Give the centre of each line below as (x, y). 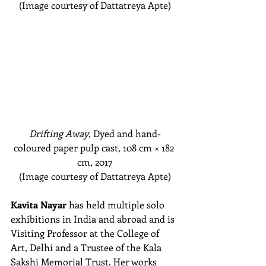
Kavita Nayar (39, 204)
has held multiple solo (117, 204)
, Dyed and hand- (125, 133)
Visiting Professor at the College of (86, 233)
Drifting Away (59, 133)
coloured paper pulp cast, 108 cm (83, 147)
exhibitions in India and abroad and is (94, 218)
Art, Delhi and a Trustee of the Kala (87, 247)
